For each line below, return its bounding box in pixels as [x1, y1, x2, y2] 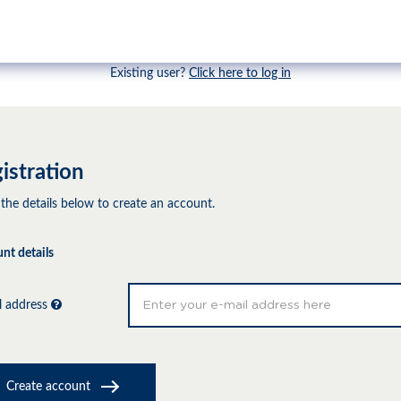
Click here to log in [189, 67, 291, 80]
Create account [6, 380, 94, 393]
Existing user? [110, 67, 189, 80]
